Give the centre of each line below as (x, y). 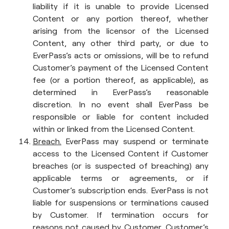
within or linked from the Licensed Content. (114, 129)
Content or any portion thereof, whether (121, 18)
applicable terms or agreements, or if (121, 178)
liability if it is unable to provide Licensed (121, 6)
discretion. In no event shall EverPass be (121, 104)
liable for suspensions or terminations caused (121, 202)
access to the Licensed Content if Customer (121, 153)
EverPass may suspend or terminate (135, 141)
